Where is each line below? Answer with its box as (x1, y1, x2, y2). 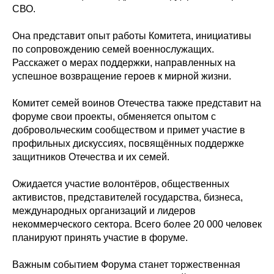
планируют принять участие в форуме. (12, 232, 188, 243)
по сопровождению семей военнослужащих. (12, 44, 214, 54)
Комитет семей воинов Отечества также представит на (12, 98, 261, 108)
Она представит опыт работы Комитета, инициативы (12, 31, 251, 41)
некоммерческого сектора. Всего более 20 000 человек (12, 219, 262, 229)
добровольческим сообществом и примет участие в (12, 125, 245, 135)
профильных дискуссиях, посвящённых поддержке (12, 138, 244, 149)
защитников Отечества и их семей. (12, 152, 169, 162)
